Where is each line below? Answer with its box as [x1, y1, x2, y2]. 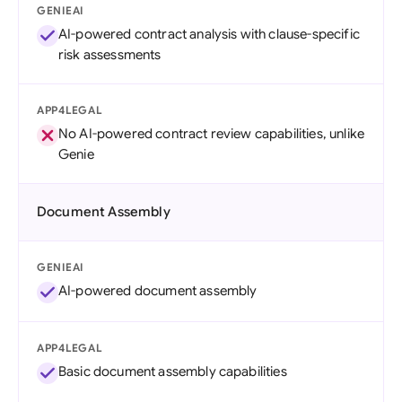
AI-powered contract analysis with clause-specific [58, 26, 360, 42]
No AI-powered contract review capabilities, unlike [58, 126, 365, 142]
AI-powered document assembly [58, 283, 258, 299]
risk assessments [58, 47, 162, 63]
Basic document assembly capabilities [58, 363, 287, 380]
